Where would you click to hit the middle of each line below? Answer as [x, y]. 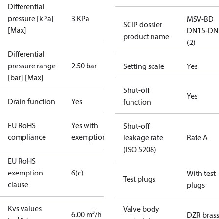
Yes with [85, 125]
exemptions [90, 137]
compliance [27, 137]
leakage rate [143, 137]
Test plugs [139, 179]
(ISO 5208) [140, 149]
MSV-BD [200, 19]
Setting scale [144, 66]
